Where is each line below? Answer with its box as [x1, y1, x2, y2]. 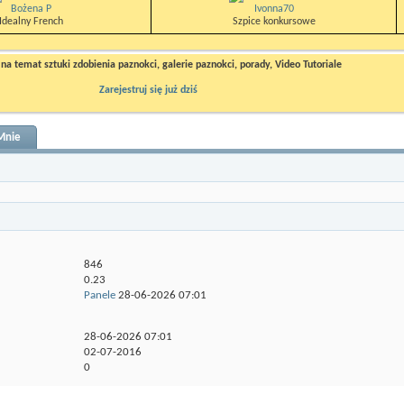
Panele [84, 289, 115, 301]
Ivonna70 [253, 4, 294, 14]
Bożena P [10, 4, 51, 14]
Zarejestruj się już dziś [98, 85, 197, 96]
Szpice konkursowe [232, 16, 316, 27]
